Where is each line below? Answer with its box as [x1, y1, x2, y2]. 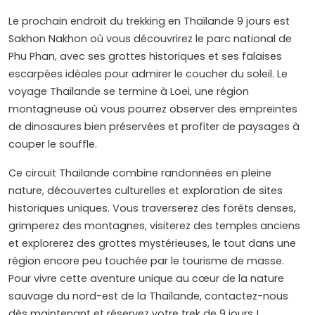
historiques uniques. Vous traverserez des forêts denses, [8, 201, 296, 216]
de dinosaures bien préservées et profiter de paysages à [8, 120, 300, 134]
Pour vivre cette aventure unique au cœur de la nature [8, 271, 284, 286]
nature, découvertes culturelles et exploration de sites [8, 184, 283, 198]
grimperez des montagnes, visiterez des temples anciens [8, 219, 300, 233]
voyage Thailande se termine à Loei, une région [8, 84, 249, 99]
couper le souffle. [8, 137, 97, 152]
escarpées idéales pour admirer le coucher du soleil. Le [8, 67, 288, 82]
